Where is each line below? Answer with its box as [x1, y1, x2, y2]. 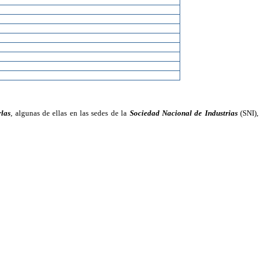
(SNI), [237, 109, 259, 117]
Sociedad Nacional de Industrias [129, 109, 238, 117]
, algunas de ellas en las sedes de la [11, 109, 130, 117]
